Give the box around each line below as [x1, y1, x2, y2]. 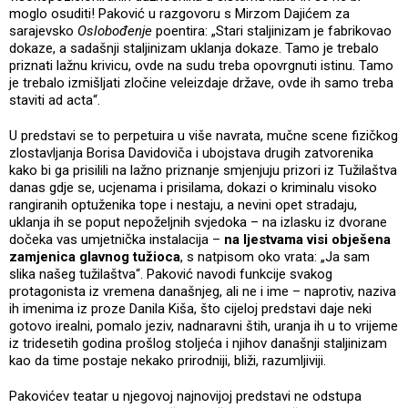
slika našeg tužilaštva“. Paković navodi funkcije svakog [9, 266, 332, 283]
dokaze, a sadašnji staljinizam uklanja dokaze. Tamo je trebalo [9, 40, 379, 57]
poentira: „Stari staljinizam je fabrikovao [156, 23, 392, 40]
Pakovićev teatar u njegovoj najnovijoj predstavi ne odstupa [9, 388, 362, 405]
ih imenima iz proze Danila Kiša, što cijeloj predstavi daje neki [9, 301, 372, 318]
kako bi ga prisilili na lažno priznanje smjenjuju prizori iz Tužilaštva [9, 162, 397, 179]
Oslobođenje [77, 23, 156, 40]
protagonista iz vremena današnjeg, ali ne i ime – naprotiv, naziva [9, 283, 396, 301]
